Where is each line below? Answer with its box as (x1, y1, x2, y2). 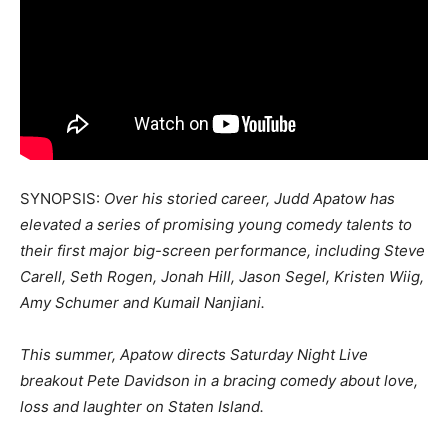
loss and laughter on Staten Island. (20, 396, 264, 416)
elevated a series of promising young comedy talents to (20, 214, 412, 234)
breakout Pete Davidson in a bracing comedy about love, (20, 370, 418, 390)
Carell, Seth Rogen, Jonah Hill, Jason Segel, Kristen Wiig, (20, 266, 424, 286)
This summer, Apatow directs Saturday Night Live (20, 344, 368, 364)
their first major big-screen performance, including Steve (20, 240, 425, 260)
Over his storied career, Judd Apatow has (104, 188, 395, 208)
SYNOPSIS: (20, 188, 104, 208)
